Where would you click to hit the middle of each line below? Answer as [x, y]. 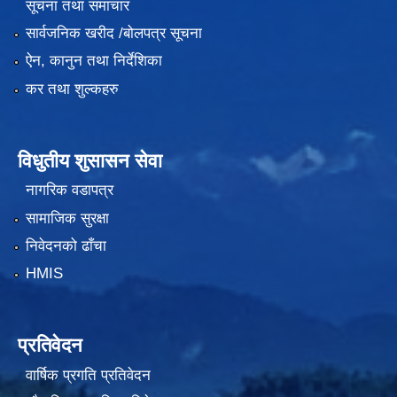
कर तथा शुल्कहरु [72, 89]
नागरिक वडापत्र [69, 191]
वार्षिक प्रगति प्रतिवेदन [88, 375]
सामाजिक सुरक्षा [67, 218]
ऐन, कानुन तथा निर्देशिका [93, 61]
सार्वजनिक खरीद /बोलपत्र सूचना [113, 34]
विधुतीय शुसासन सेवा [90, 160]
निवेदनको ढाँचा [66, 246]
